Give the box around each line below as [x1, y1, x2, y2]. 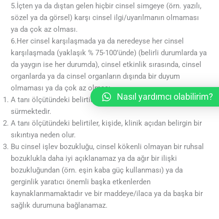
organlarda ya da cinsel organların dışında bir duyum [11, 71, 180, 81]
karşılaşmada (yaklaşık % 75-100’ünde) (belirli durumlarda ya [11, 48, 207, 57]
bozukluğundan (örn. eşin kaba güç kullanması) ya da [11, 165, 183, 175]
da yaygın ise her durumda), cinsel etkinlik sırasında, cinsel [11, 60, 202, 69]
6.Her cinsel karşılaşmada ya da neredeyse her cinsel [11, 36, 184, 45]
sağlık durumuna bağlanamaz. [11, 200, 108, 210]
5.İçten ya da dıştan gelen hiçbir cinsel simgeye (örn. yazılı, [11, 1, 202, 10]
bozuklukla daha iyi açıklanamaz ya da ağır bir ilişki [11, 153, 177, 163]
